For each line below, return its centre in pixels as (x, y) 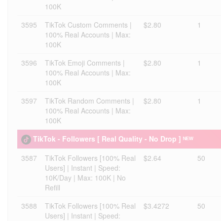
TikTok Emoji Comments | (85, 63)
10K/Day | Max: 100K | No (85, 178)
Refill (53, 187)
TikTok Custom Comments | (88, 25)
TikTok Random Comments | (90, 101)
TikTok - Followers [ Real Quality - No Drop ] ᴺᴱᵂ (113, 139)
